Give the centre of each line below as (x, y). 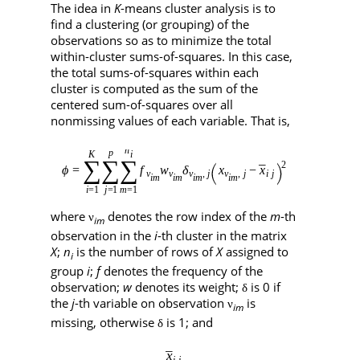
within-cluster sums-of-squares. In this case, (172, 56)
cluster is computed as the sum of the (154, 88)
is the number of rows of (145, 251)
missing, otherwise (104, 322)
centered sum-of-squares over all (142, 104)
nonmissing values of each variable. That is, (170, 120)
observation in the (102, 235)
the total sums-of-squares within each (155, 72)
